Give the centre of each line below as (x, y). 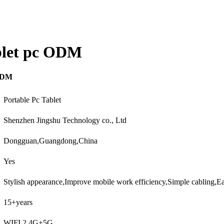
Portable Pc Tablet (32, 99)
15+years (18, 202)
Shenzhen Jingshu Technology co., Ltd (65, 120)
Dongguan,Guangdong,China (50, 140)
